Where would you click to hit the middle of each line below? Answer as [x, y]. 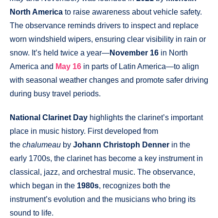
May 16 [68, 67]
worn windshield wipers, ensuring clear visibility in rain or [108, 39]
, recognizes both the [135, 186]
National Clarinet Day [49, 118]
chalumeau [42, 145]
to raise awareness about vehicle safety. [132, 12]
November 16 [134, 53]
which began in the [43, 186]
